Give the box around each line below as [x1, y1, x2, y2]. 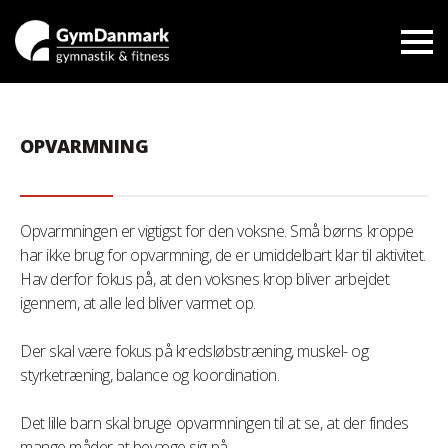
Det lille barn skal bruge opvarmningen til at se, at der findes [20, 412, 409, 434]
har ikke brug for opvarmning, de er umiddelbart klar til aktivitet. [20, 244, 426, 266]
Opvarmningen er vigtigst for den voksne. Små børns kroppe [20, 220, 414, 242]
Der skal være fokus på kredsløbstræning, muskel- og [20, 340, 369, 362]
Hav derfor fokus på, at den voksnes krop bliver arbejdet [20, 268, 390, 290]
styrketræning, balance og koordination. [20, 364, 280, 386]
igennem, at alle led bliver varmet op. [20, 292, 256, 314]
